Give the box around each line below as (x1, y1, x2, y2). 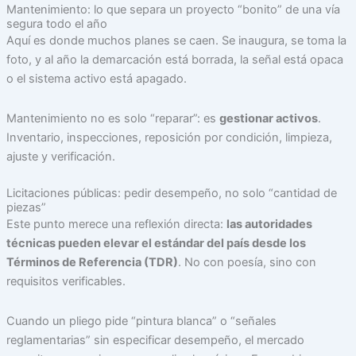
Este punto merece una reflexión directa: (6, 217, 226, 232)
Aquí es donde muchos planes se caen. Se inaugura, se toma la (6, 33, 346, 48)
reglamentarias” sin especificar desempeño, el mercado (6, 332, 304, 347)
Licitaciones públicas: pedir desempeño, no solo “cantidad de (6, 186, 337, 201)
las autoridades (226, 217, 312, 232)
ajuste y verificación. (6, 149, 115, 164)
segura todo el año (6, 17, 107, 32)
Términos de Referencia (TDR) (6, 255, 178, 270)
